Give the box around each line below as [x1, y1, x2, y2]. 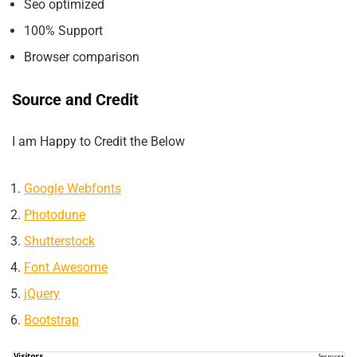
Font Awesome [24, 260, 108, 276]
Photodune [24, 207, 85, 223]
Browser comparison [24, 49, 139, 65]
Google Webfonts [24, 181, 121, 197]
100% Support [24, 23, 103, 39]
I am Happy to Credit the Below [12, 134, 185, 150]
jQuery [24, 286, 60, 302]
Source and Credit [12, 90, 139, 110]
